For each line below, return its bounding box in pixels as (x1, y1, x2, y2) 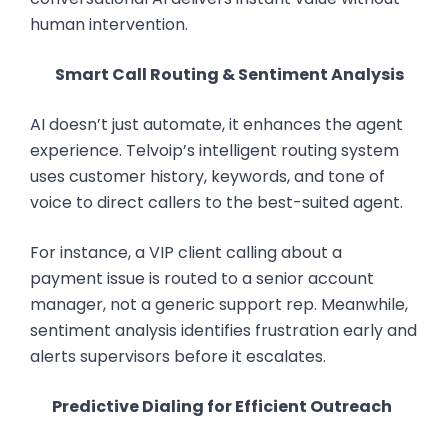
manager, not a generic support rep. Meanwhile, (30, 293, 408, 316)
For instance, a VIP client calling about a (30, 241, 342, 264)
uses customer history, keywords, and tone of (30, 165, 385, 188)
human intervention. (30, 13, 188, 36)
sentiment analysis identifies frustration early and (30, 319, 417, 342)
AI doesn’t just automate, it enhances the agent (30, 113, 403, 136)
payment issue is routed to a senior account (30, 267, 374, 290)
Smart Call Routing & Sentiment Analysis (51, 63, 404, 86)
